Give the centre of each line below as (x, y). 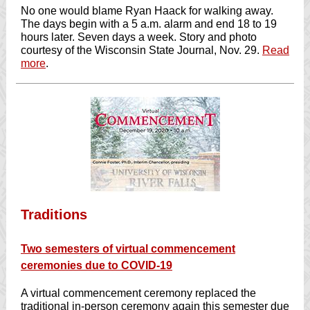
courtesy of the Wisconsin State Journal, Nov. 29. (142, 50)
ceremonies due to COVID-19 (97, 265)
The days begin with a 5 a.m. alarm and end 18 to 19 (149, 24)
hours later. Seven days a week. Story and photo (139, 37)
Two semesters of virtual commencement (128, 249)
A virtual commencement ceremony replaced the (138, 293)
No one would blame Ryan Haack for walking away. (147, 11)
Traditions (54, 215)
